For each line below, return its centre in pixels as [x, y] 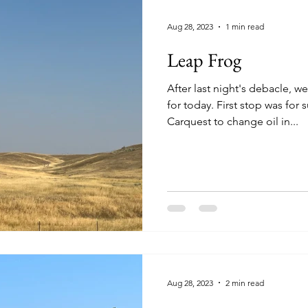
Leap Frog [204, 59]
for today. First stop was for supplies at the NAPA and [192, 104]
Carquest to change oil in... [233, 121]
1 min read [245, 26]
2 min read [245, 283]
